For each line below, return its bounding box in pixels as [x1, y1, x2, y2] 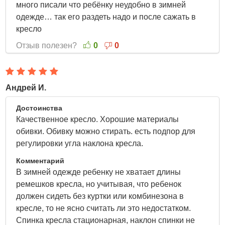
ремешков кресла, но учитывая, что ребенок [16, 180, 182, 188]
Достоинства [16, 104, 63, 112]
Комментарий [16, 157, 65, 165]
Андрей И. [6, 83, 47, 92]
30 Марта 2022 [159, 103, 214, 112]
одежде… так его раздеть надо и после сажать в [16, 13, 196, 21]
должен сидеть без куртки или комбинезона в [16, 192, 184, 200]
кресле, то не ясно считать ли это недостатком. [16, 204, 191, 212]
